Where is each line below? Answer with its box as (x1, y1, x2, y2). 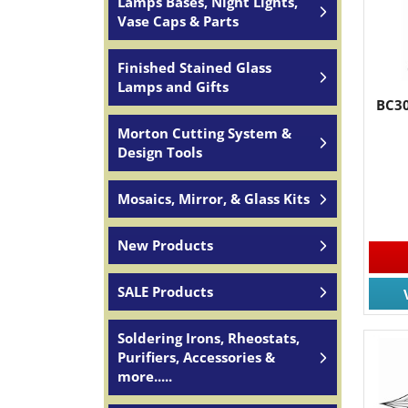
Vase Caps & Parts (117, 12, 239, 30)
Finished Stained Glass (117, 58, 271, 76)
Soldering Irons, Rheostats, (117, 329, 300, 347)
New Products (117, 236, 213, 254)
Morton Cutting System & (117, 124, 291, 142)
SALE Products (117, 282, 213, 301)
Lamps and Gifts (117, 77, 229, 96)
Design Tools (117, 143, 202, 161)
